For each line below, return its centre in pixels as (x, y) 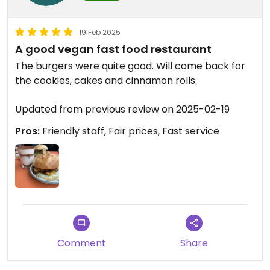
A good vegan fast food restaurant (113, 49)
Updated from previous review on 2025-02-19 (122, 109)
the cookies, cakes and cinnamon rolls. (106, 80)
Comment (81, 243)
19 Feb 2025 (100, 32)
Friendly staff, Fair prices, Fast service (130, 131)
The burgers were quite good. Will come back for (130, 66)
